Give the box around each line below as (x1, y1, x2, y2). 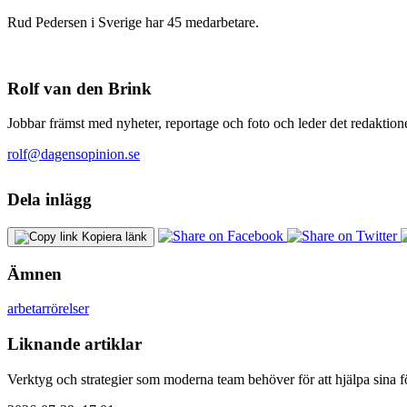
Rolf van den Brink (7, 78, 152, 98)
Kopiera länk (82, 229, 147, 243)
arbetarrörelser (7, 301, 89, 317)
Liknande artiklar (7, 334, 142, 354)
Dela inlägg (7, 190, 92, 210)
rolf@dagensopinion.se (7, 146, 140, 163)
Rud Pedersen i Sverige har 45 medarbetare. (7, 14, 259, 30)
